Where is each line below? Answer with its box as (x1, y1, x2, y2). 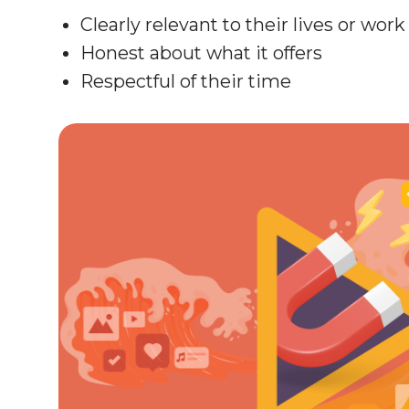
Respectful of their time (80, 69, 291, 92)
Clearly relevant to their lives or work (80, 13, 405, 36)
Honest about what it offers (80, 41, 322, 64)
